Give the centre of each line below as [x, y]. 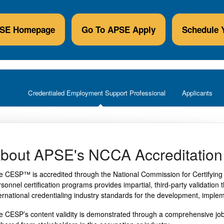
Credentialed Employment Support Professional [97, 92]
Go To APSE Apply [118, 29]
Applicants [197, 92]
